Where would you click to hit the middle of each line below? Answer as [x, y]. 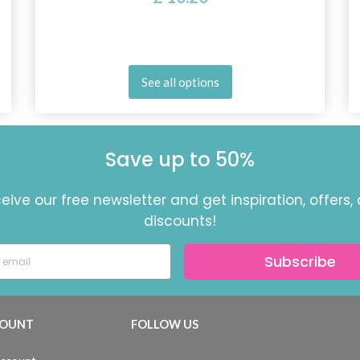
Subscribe [300, 261]
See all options [180, 82]
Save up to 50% [180, 160]
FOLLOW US [164, 324]
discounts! [180, 221]
